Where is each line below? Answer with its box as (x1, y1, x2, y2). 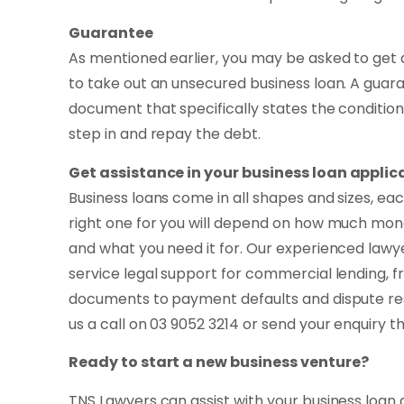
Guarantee (69, 23, 153, 44)
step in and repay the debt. (69, 124, 261, 145)
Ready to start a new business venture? (69, 352, 369, 373)
